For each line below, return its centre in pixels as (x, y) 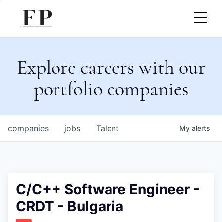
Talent (108, 128)
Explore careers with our (111, 67)
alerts (201, 128)
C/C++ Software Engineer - (108, 189)
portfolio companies (111, 89)
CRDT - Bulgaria (70, 206)
